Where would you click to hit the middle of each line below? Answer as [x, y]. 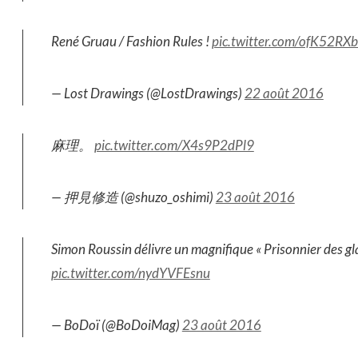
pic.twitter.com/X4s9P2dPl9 [174, 145]
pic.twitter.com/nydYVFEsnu [130, 273]
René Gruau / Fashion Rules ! [131, 41]
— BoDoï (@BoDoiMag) [116, 325]
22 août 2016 [284, 93]
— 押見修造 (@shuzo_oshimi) [133, 197]
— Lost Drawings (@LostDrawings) [147, 93]
